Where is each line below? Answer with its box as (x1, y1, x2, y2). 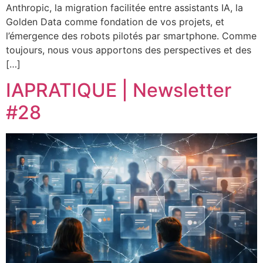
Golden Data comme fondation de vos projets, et (6, 15, 224, 28)
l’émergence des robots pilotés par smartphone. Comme (6, 29, 257, 42)
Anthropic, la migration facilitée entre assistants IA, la (6, 1, 243, 14)
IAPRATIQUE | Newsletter (6, 79, 231, 102)
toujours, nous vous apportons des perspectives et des (6, 43, 251, 56)
